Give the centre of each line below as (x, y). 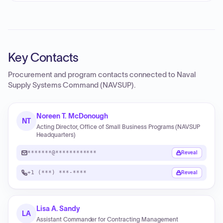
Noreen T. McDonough (72, 116)
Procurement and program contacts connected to (92, 75)
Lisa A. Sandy (58, 209)
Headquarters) (56, 135)
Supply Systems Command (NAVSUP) (71, 85)
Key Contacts (43, 57)
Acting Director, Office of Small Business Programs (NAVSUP (118, 127)
